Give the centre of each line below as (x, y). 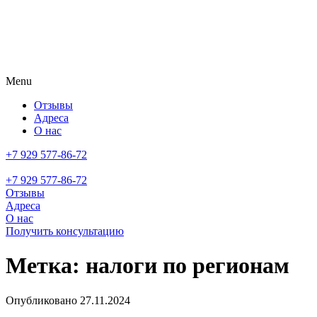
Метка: (46, 266)
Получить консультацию (65, 231)
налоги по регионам (188, 266)
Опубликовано (43, 300)
